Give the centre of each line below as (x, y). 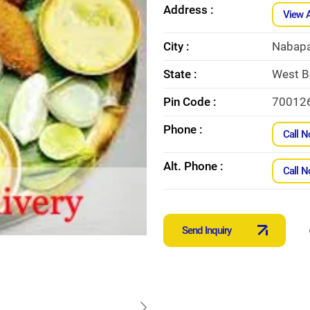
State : (180, 74)
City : (176, 46)
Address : (189, 9)
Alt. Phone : (193, 166)
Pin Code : (190, 101)
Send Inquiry (207, 230)
